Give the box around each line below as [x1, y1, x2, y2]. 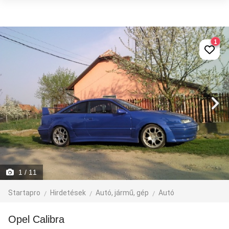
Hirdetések [50, 189, 86, 197]
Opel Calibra [16, 214, 64, 225]
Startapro [8, 189, 40, 197]
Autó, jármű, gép [96, 189, 149, 197]
